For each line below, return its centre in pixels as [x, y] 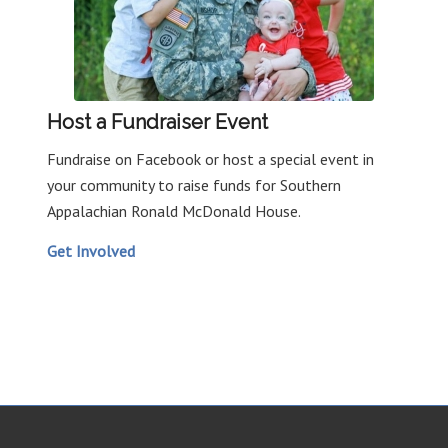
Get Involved [90, 250]
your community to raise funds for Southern [193, 185]
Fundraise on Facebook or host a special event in [210, 159]
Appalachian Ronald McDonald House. [173, 211]
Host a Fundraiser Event [157, 121]
